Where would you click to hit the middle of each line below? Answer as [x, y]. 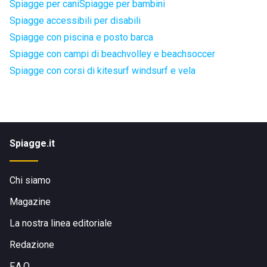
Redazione [32, 245]
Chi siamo [30, 180]
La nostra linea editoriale [61, 223]
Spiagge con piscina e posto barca [81, 37]
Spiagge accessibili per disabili [75, 21]
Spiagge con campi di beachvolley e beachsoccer [112, 54]
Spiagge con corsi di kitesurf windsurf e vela [103, 71]
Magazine [30, 202]
